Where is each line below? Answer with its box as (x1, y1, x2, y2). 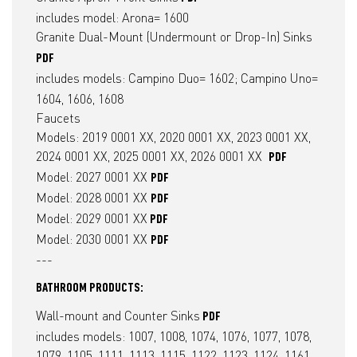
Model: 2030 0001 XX (36, 231, 151, 247)
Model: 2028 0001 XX (36, 190, 151, 206)
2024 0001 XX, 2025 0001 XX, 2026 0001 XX (36, 148, 269, 164)
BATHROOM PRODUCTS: (36, 282, 146, 295)
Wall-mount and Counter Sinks (36, 308, 200, 324)
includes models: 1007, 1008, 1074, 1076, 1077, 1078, (36, 328, 312, 344)
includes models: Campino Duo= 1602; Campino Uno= (36, 70, 318, 86)
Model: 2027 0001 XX (36, 169, 151, 185)
